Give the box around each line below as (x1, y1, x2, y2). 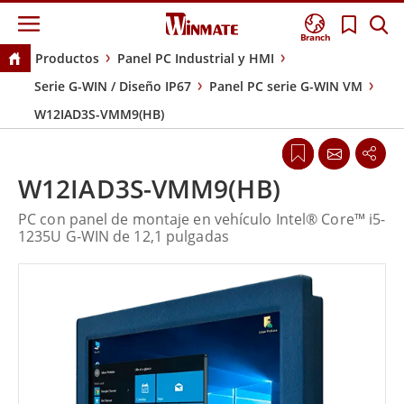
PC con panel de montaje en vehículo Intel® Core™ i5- (18, 209, 386, 230)
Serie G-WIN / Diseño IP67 (34, 78, 191, 96)
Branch (300, 31, 331, 44)
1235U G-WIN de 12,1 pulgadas (18, 226, 229, 247)
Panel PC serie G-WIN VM (209, 78, 363, 96)
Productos (34, 50, 99, 68)
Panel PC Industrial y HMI (116, 50, 274, 68)
